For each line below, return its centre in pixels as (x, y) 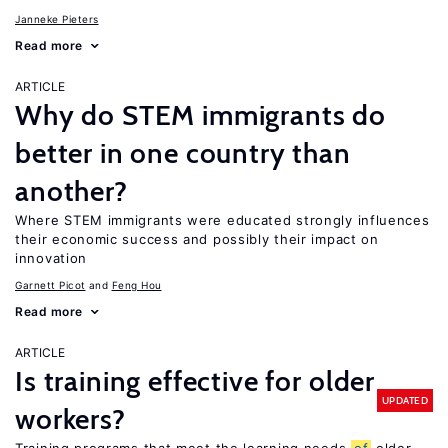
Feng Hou (136, 285)
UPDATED (404, 400)
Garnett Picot (50, 285)
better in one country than (183, 153)
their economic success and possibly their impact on (197, 239)
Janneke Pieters (57, 19)
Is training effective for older (195, 381)
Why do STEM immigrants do (200, 115)
